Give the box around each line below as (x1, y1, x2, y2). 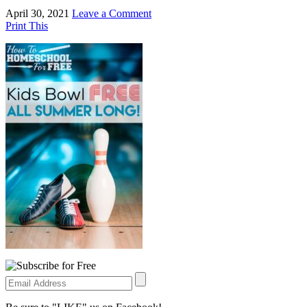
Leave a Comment (72, 7, 151, 19)
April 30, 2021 (5, 7, 69, 19)
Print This (5, 19, 48, 32)
